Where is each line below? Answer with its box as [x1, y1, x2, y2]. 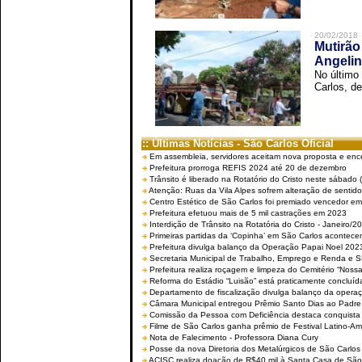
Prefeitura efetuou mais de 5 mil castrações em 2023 [149, 208, 347, 217]
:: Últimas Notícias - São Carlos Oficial [142, 137, 334, 149]
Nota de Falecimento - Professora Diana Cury [149, 333, 318, 342]
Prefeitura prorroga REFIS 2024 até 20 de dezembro [149, 163, 347, 172]
